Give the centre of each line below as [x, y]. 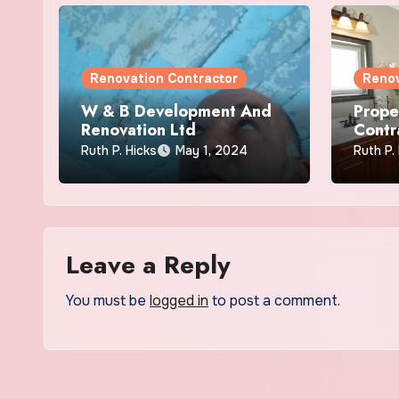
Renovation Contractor [164, 78]
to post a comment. [274, 301]
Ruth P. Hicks [119, 151]
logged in [179, 301]
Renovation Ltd [138, 130]
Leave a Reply [148, 265]
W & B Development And [176, 111]
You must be [108, 301]
